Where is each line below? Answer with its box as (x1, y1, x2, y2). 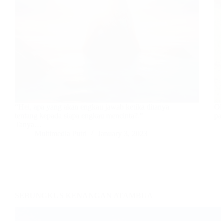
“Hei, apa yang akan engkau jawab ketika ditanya (15, 102, 169, 111)
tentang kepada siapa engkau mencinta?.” (15, 111, 143, 120)
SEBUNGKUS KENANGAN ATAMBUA (15, 191, 153, 200)
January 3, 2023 (98, 129, 147, 138)
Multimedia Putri (35, 129, 87, 138)
